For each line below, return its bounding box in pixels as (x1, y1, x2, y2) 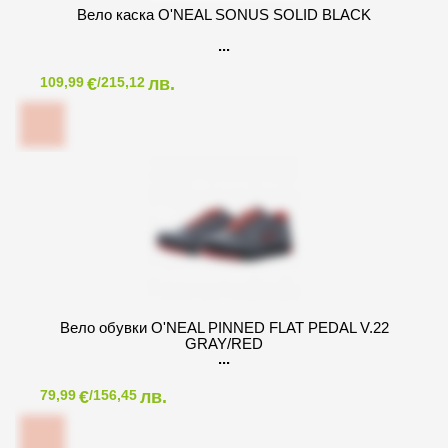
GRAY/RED (185, 335, 263, 353)
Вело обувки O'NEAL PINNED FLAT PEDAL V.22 (59, 319, 389, 337)
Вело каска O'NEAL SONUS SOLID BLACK (77, 6, 371, 24)
